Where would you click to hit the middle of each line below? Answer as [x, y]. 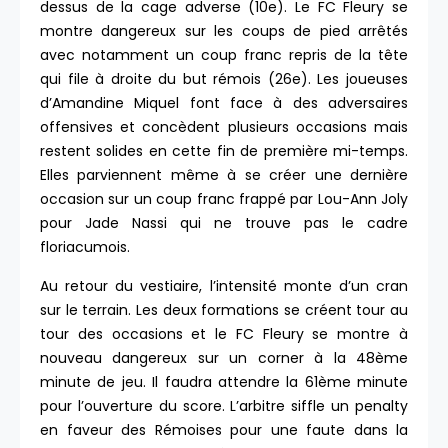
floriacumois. [87, 247]
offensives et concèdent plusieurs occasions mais [224, 127]
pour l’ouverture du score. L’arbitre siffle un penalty [224, 405]
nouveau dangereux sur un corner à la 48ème [224, 357]
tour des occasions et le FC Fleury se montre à [224, 333]
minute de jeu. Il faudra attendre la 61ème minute [224, 381]
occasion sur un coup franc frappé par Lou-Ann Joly [224, 199]
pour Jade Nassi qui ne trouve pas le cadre [224, 223]
